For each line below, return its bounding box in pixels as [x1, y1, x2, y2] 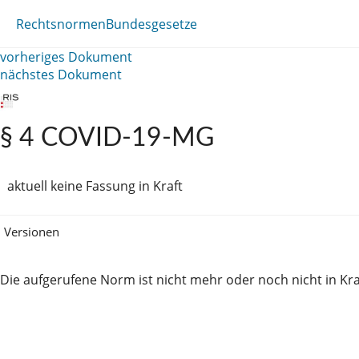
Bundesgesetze [106, 14, 197, 33]
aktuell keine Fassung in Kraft [7, 177, 183, 195]
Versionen [4, 223, 59, 240]
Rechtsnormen [16, 14, 106, 33]
